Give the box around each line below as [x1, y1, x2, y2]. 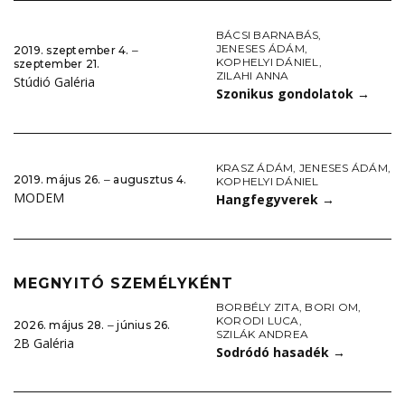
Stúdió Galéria [14, 73, 95, 91]
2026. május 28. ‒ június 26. [14, 318, 171, 333]
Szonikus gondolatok [216, 85, 357, 103]
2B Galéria [14, 334, 74, 353]
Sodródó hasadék [216, 344, 333, 362]
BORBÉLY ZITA [216, 300, 299, 315]
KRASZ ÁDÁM [216, 161, 294, 175]
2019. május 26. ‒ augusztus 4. [14, 172, 187, 186]
